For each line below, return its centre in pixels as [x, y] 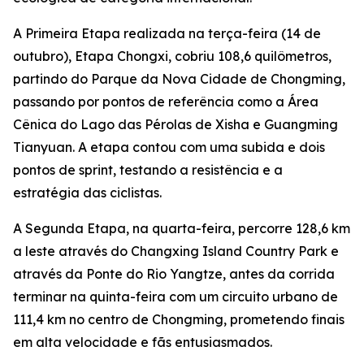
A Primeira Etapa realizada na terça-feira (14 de [167, 33]
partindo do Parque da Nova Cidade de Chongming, [179, 79]
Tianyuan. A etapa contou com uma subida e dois [169, 147]
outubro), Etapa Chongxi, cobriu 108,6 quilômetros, [172, 56]
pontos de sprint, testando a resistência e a [148, 170]
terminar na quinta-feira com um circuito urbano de [175, 297]
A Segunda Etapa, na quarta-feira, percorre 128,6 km [182, 228]
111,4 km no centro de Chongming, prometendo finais [179, 319]
